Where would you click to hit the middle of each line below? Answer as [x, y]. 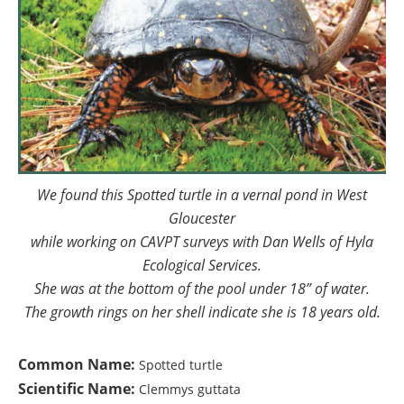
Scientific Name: [77, 389]
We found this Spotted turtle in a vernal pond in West [202, 195]
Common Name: [78, 365]
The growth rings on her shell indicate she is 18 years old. [202, 312]
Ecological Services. [202, 266]
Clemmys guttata [188, 390]
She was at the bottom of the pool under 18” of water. [202, 289]
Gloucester [202, 219]
